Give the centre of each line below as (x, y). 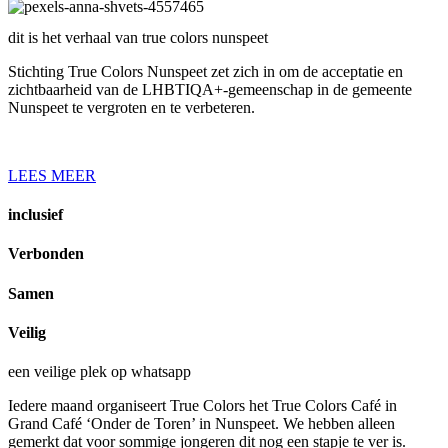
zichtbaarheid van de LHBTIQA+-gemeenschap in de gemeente (210, 89)
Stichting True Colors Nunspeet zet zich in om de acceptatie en (205, 71)
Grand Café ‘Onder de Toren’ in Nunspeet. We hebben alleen (201, 424)
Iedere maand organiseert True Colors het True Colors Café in (202, 406)
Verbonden (46, 254)
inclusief (35, 215)
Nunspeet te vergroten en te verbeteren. (133, 107)
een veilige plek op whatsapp (99, 372)
